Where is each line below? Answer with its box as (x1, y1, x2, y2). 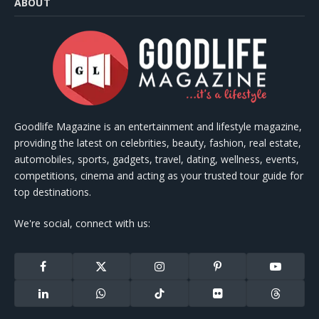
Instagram (158, 265, 202, 278)
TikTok (158, 292, 187, 305)
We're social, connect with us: (14, 216, 150, 231)
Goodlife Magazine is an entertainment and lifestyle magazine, (14, 120, 302, 134)
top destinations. (14, 185, 91, 199)
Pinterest (216, 265, 256, 278)
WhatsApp (100, 292, 145, 305)
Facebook (42, 265, 85, 278)
